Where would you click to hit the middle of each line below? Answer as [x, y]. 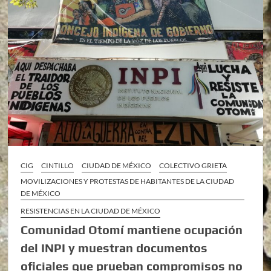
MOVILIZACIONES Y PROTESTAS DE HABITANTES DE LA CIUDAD [128, 181]
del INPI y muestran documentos [114, 247]
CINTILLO [58, 165]
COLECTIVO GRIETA [193, 165]
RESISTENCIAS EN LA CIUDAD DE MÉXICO [91, 211]
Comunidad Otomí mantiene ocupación [132, 229]
